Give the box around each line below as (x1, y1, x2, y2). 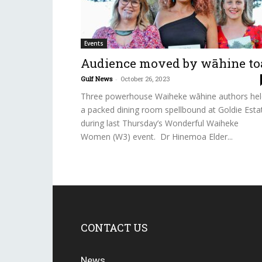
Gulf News (81, 74, 112, 83)
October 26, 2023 (120, 74, 170, 83)
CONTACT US (81, 220, 148, 235)
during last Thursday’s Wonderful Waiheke (81, 118, 239, 129)
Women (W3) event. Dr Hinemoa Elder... (81, 131, 233, 142)
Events (84, 39, 104, 47)
